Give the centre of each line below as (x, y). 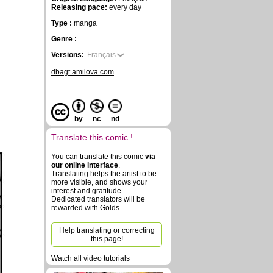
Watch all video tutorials (90, 258)
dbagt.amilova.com (83, 72)
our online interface (85, 165)
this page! (107, 239)
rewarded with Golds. (86, 208)
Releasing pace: (79, 7)
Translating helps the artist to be (104, 174)
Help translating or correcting (107, 230)
